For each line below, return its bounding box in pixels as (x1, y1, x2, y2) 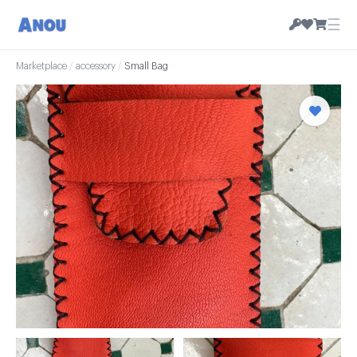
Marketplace (16, 61, 67, 71)
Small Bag (124, 61, 168, 71)
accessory (76, 61, 116, 71)
